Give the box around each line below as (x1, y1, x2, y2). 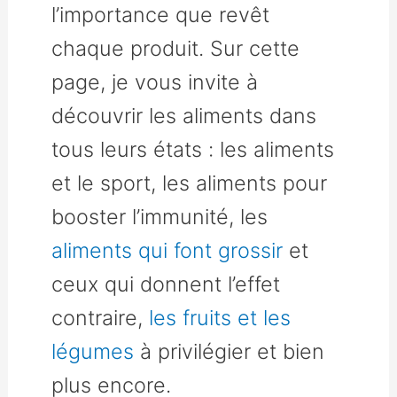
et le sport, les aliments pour (51, 169, 328, 196)
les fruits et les (149, 304, 292, 331)
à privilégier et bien (134, 338, 325, 364)
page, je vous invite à (51, 68, 259, 95)
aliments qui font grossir (51, 237, 284, 263)
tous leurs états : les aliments (51, 136, 335, 162)
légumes (51, 338, 135, 364)
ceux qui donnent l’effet (51, 270, 281, 297)
